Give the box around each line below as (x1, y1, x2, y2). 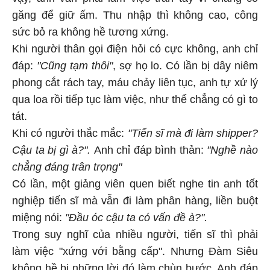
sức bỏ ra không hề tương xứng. (12, 27, 169, 40)
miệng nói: (12, 213, 62, 225)
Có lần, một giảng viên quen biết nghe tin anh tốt (12, 179, 258, 192)
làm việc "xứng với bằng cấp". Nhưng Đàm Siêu (12, 246, 258, 259)
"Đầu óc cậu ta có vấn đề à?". (62, 213, 207, 225)
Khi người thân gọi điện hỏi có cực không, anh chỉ (12, 44, 258, 57)
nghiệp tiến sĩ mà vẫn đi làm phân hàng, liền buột (12, 196, 258, 209)
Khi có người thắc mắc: (12, 128, 128, 141)
